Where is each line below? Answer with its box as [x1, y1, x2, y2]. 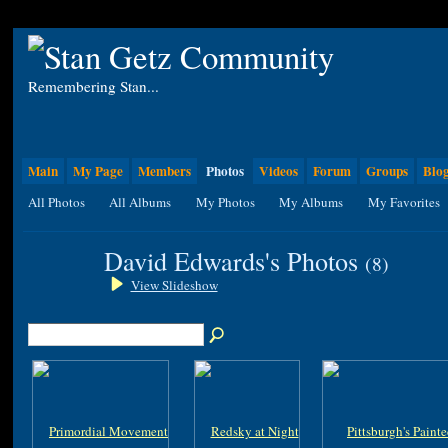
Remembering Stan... [27, 75, 159, 96]
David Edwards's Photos [103, 242, 365, 278]
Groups [365, 161, 408, 182]
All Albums [109, 193, 172, 212]
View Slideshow [130, 276, 218, 295]
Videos [258, 161, 298, 182]
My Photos [195, 193, 255, 212]
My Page [72, 161, 123, 182]
